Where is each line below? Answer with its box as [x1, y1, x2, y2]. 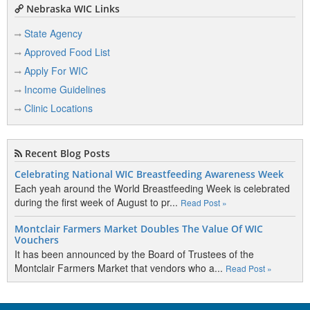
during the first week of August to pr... [15, 195, 181, 209]
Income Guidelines [24, 82, 106, 96]
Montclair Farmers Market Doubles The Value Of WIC [15, 223, 263, 235]
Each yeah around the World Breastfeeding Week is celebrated [15, 181, 290, 195]
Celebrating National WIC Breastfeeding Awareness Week [15, 168, 284, 181]
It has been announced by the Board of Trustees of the [15, 247, 254, 261]
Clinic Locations [24, 101, 93, 115]
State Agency [24, 26, 82, 40]
